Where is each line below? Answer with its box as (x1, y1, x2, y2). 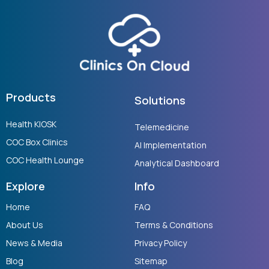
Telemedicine (134, 121, 189, 133)
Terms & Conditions (134, 219, 213, 231)
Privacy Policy (134, 237, 187, 249)
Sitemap (134, 255, 168, 267)
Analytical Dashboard (134, 157, 219, 169)
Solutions (134, 93, 186, 108)
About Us (6, 219, 43, 231)
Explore (6, 179, 45, 194)
